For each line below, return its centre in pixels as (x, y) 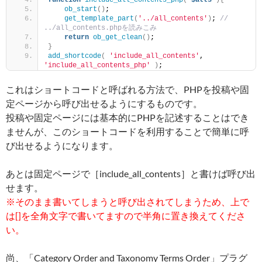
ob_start (81, 9)
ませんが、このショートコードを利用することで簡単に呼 (127, 131)
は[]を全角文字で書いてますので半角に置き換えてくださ (126, 216)
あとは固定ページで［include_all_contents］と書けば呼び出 (131, 173)
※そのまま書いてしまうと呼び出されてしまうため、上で (127, 201)
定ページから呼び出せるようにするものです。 (104, 103)
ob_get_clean (118, 37)
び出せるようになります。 (62, 145)
